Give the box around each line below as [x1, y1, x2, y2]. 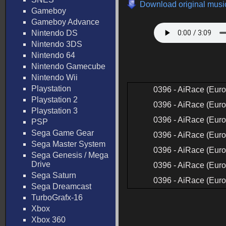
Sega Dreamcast [31, 182, 91, 191]
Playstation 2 [31, 95, 78, 104]
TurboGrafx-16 [31, 193, 83, 202]
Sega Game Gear [31, 129, 94, 137]
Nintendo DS [31, 29, 78, 37]
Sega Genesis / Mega [31, 151, 108, 159]
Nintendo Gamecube [31, 62, 105, 71]
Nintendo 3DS [31, 40, 82, 48]
